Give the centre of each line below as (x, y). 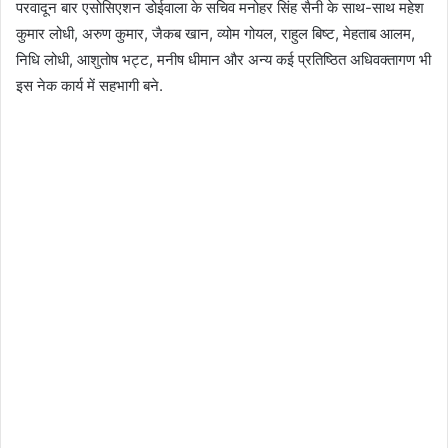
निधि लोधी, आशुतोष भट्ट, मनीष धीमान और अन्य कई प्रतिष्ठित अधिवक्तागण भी (223, 59)
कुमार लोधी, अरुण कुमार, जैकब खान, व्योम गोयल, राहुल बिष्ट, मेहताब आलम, (215, 33)
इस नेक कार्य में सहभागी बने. (89, 85)
